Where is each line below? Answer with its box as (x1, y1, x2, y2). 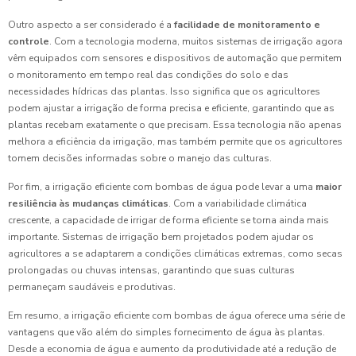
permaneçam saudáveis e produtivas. (8, 281, 176, 294)
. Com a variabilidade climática (168, 197, 307, 211)
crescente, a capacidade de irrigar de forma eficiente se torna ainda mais (8, 214, 329, 227)
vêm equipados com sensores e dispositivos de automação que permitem (8, 52, 342, 65)
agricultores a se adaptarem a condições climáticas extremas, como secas (8, 247, 342, 261)
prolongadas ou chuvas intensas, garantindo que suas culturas (8, 264, 295, 277)
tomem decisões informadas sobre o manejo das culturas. (8, 152, 272, 165)
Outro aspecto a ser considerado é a (8, 18, 174, 32)
